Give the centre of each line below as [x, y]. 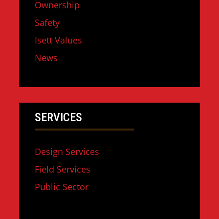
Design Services [67, 152]
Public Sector [62, 187]
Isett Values [58, 40]
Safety [47, 22]
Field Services [63, 169]
